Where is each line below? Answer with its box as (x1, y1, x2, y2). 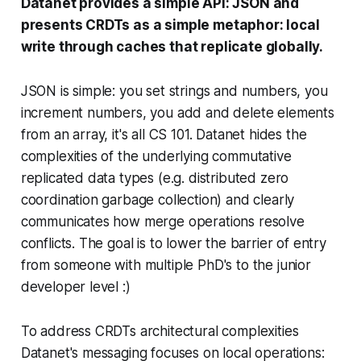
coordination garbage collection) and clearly (20, 192, 295, 208)
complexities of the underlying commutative (20, 148, 292, 164)
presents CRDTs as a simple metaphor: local (20, 17, 320, 33)
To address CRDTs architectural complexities (20, 323, 299, 339)
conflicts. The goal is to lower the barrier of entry (20, 235, 326, 251)
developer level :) (20, 279, 131, 295)
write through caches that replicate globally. (20, 39, 324, 55)
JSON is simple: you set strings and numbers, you (20, 83, 328, 99)
